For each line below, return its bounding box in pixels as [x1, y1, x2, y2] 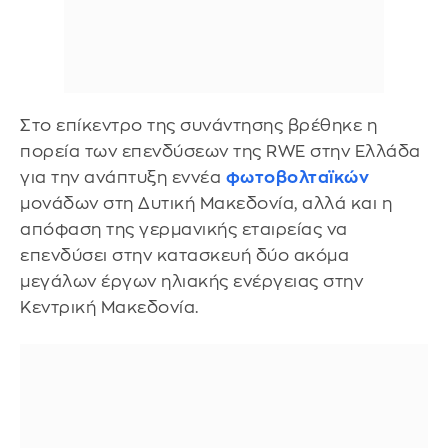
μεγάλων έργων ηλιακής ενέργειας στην [20, 272, 363, 290]
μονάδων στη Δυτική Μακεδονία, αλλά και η [20, 194, 392, 212]
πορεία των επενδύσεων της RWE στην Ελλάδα [20, 142, 421, 160]
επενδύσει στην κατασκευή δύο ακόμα [20, 246, 349, 264]
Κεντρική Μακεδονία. [20, 298, 199, 316]
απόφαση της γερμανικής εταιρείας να [20, 220, 348, 238]
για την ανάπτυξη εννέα [20, 168, 226, 186]
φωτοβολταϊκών [225, 168, 369, 186]
